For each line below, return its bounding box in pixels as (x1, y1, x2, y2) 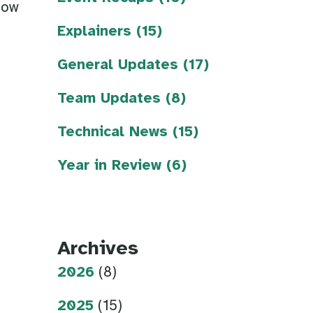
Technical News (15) (57, 124, 198, 140)
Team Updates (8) (57, 91, 186, 107)
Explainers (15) (57, 24, 162, 40)
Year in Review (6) (57, 158, 187, 174)
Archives (57, 239, 138, 260)
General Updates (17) (57, 57, 209, 73)
